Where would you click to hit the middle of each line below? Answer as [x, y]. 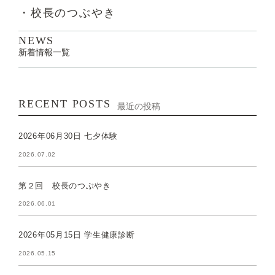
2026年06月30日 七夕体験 [68, 136]
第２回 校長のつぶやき [65, 185]
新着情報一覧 [44, 53]
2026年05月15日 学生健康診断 [77, 234]
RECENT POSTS [65, 104]
